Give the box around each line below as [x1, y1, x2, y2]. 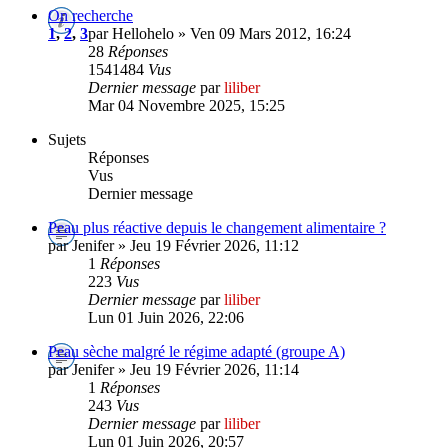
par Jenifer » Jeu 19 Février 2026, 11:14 [48, 360, 299, 378]
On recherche [48, 6, 133, 24]
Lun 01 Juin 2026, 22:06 [88, 308, 244, 326]
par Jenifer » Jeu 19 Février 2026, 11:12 [48, 236, 299, 254]
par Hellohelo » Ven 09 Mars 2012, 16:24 [88, 24, 351, 42]
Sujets [48, 130, 86, 148]
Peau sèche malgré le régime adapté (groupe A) [48, 342, 345, 360]
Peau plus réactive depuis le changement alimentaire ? [48, 218, 386, 236]
